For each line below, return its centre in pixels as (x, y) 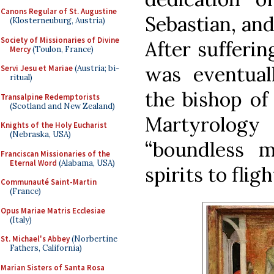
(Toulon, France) (62, 49)
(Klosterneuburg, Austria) (57, 20)
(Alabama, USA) (86, 163)
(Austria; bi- (96, 68)
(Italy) (21, 220)
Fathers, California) (46, 248)
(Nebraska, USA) (40, 134)
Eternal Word (33, 163)
